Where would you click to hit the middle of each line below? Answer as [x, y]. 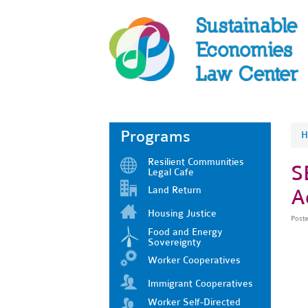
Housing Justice [182, 213]
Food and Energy [185, 232]
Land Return [175, 190]
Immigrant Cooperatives [200, 283]
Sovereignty [175, 242]
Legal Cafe [171, 172]
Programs [155, 136]
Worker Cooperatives [194, 260]
